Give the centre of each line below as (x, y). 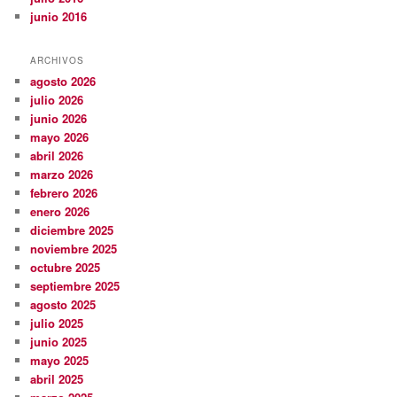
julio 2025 (57, 323)
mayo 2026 (60, 136)
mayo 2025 (60, 360)
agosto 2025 (63, 304)
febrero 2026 (64, 192)
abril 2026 (57, 155)
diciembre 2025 (72, 230)
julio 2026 (57, 99)
